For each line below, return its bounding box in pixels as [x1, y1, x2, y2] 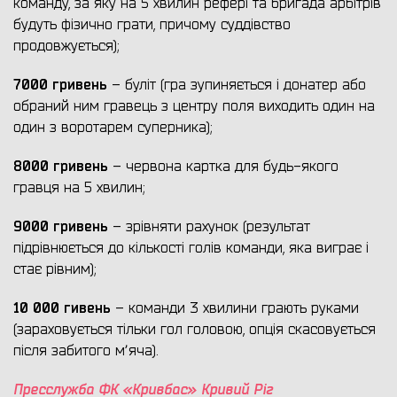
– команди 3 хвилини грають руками [111, 300, 359, 318]
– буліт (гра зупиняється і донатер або [107, 76, 366, 95]
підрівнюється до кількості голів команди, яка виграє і [13, 239, 369, 258]
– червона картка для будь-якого [108, 158, 339, 176]
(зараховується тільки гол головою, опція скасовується [13, 321, 376, 339]
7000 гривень [13, 75, 107, 95]
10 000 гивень [13, 299, 111, 318]
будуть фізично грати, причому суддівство [13, 16, 291, 35]
